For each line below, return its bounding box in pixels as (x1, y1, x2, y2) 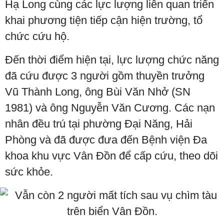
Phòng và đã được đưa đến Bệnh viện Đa (5, 133, 207, 146)
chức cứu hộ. (5, 29, 69, 42)
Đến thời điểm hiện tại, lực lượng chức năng (5, 53, 219, 66)
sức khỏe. (5, 165, 53, 178)
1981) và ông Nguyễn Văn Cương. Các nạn (5, 101, 215, 114)
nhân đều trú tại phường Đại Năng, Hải (5, 117, 192, 130)
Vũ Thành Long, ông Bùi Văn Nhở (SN (5, 85, 190, 98)
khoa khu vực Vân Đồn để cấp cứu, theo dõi (5, 149, 218, 162)
